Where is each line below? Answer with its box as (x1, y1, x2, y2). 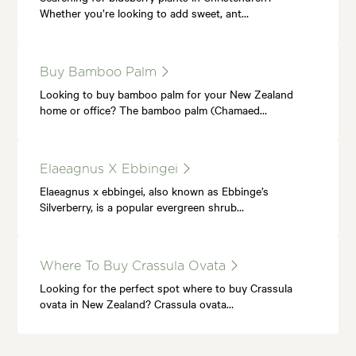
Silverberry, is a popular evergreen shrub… (40, 198, 245, 215)
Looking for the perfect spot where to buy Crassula (40, 279, 293, 296)
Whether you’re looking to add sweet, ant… (40, 4, 250, 21)
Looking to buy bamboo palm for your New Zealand (40, 85, 294, 102)
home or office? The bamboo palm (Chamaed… (40, 101, 268, 118)
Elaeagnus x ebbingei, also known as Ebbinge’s (40, 182, 269, 199)
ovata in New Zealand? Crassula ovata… (40, 295, 234, 311)
